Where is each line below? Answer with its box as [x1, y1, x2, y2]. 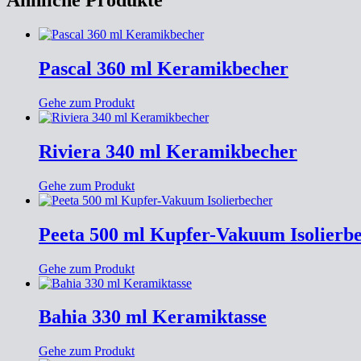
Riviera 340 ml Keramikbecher [39, 140, 297, 162]
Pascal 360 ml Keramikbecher [39, 58, 288, 80]
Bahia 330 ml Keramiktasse [39, 306, 267, 328]
